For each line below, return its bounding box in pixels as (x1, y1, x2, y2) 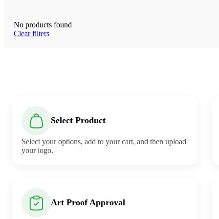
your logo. (22, 146, 53, 154)
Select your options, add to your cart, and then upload (22, 137, 186, 146)
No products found (14, 20, 72, 29)
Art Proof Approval (51, 197, 125, 208)
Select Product (51, 115, 106, 126)
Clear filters (14, 29, 49, 38)
